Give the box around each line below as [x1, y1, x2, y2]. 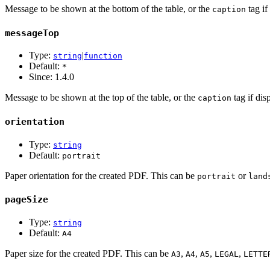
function [84, 51, 122, 61]
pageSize [5, 194, 48, 206]
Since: [29, 72, 55, 83]
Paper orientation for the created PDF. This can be [5, 170, 197, 181]
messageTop [5, 27, 59, 39]
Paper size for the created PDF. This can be [5, 248, 171, 259]
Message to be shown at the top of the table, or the [5, 92, 198, 103]
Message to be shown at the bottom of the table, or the [5, 3, 212, 14]
